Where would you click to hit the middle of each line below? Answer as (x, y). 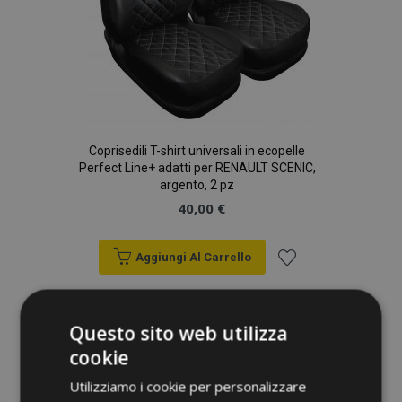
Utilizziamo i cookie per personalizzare (188, 386)
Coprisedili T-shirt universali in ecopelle (197, 151)
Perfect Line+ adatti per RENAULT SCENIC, (197, 168)
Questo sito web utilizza (179, 333)
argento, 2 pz (197, 185)
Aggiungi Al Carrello (193, 257)
